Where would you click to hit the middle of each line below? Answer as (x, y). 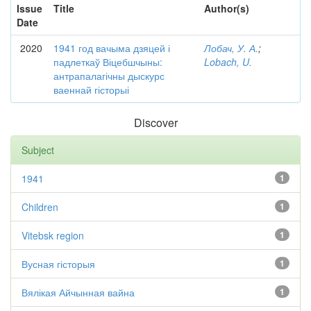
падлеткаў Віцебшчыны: (108, 62)
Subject (38, 150)
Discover (155, 123)
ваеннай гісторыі (91, 90)
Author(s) (227, 8)
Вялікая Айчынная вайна (78, 292)
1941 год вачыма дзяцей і (112, 48)
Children (40, 207)
